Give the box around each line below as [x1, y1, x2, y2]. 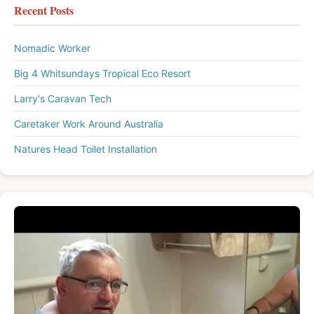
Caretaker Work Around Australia [14, 118, 163, 130]
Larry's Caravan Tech [14, 93, 111, 105]
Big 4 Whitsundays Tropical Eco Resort [14, 67, 191, 80]
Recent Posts [14, 2, 74, 19]
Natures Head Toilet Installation [14, 143, 157, 156]
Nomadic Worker [14, 42, 90, 55]
